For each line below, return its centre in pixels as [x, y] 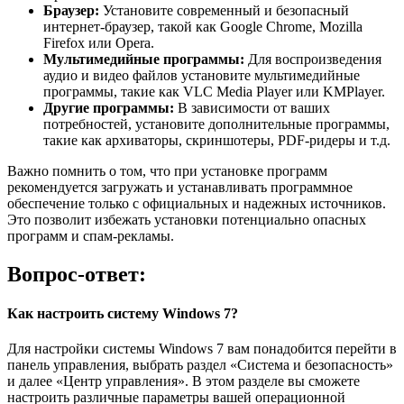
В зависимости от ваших [252, 107]
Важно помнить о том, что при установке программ [167, 170]
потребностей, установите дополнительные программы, [216, 124]
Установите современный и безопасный [224, 10]
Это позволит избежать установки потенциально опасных [187, 219]
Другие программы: [109, 107]
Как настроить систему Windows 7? [123, 313]
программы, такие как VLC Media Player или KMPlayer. [214, 91]
